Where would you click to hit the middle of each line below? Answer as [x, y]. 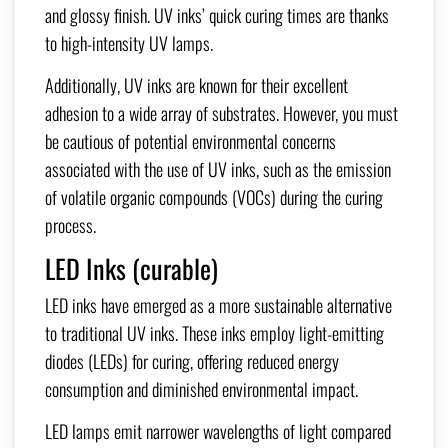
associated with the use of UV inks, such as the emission [218, 169]
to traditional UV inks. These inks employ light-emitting [214, 333]
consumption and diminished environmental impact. [201, 389]
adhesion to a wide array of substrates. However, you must [221, 113]
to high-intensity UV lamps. [129, 43]
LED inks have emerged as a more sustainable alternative [218, 305]
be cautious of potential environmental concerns [190, 141]
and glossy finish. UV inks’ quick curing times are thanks [217, 15]
